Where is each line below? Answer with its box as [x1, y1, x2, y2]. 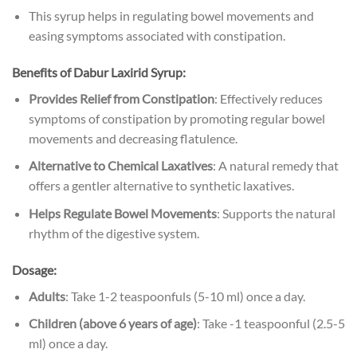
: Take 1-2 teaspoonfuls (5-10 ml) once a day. [65, 288, 305, 304]
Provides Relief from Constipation [28, 90, 214, 106]
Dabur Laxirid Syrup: [73, 64, 186, 80]
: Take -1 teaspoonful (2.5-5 [196, 316, 345, 331]
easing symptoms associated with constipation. [28, 28, 285, 44]
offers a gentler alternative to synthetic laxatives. [28, 178, 294, 194]
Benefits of [12, 64, 73, 80]
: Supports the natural [216, 206, 335, 222]
